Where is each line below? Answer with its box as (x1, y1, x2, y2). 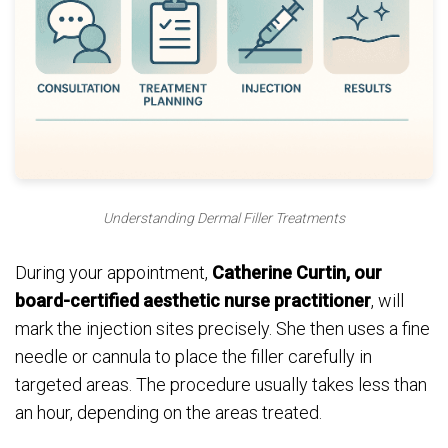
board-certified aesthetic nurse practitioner (15, 289, 371, 311)
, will (371, 289, 404, 311)
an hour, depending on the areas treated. (15, 401, 322, 423)
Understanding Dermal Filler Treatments (103, 209, 345, 226)
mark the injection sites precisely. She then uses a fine (15, 317, 430, 339)
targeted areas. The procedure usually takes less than (15, 373, 427, 395)
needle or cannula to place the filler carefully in (15, 345, 372, 367)
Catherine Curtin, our (212, 261, 382, 283)
